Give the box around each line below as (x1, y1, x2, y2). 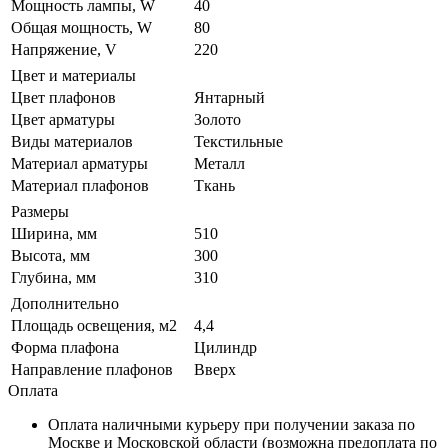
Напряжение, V (11, 40, 117, 58)
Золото (194, 110, 241, 128)
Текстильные (194, 132, 283, 150)
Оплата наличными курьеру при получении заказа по (48, 415, 415, 433)
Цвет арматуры (11, 110, 115, 128)
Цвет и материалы (11, 66, 136, 84)
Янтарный (194, 88, 265, 106)
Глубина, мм (11, 268, 96, 286)
